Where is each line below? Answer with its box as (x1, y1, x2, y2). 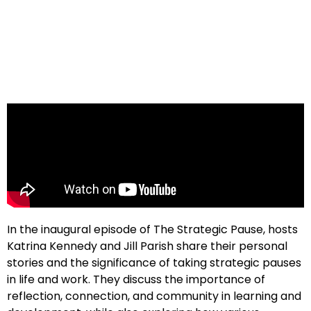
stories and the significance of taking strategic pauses (7, 255, 301, 271)
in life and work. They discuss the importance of (7, 271, 265, 288)
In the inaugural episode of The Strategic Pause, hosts (7, 221, 298, 238)
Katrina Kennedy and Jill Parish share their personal (7, 238, 287, 255)
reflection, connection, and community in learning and (7, 288, 301, 305)
